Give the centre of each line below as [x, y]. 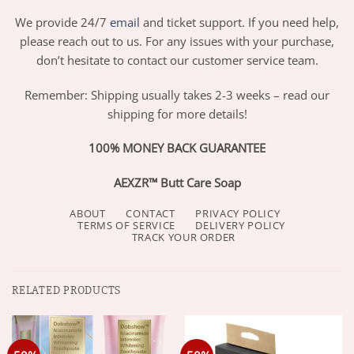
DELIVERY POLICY [241, 225]
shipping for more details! [177, 113]
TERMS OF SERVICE [126, 225]
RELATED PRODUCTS [67, 290]
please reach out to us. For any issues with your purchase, [177, 41]
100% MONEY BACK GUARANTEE [177, 148]
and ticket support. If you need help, [239, 22]
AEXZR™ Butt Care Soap [177, 183]
